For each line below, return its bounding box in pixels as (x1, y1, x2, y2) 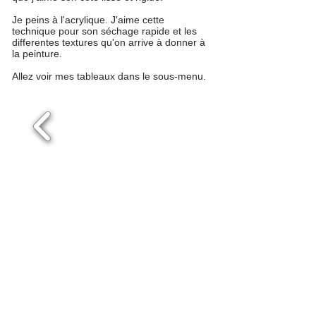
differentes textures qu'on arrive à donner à (12, 37, 205, 48)
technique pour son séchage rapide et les (12, 25, 197, 37)
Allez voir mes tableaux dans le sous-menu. (12, 71, 206, 82)
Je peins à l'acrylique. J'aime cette (12, 14, 164, 25)
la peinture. (12, 48, 62, 59)
